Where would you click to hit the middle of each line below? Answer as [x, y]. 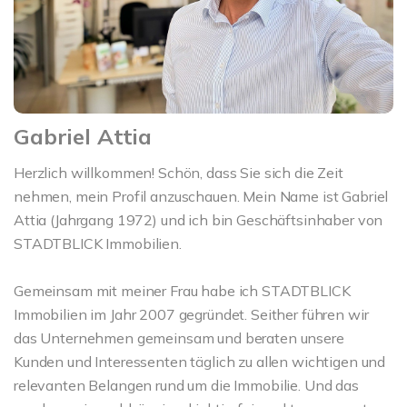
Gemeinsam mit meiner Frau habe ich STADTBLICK [182, 290]
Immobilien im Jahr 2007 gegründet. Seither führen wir [191, 314]
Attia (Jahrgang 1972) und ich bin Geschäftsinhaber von [199, 219]
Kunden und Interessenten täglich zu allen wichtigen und [200, 361]
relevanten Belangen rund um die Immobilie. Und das [186, 385]
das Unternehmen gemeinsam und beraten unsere [179, 338]
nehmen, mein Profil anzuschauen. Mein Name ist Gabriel [201, 196]
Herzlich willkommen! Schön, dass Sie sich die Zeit [179, 172]
